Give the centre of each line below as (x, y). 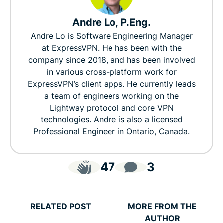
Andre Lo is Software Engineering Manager (111, 36)
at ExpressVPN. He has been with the (111, 48)
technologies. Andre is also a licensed (111, 120)
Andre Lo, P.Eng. (111, 23)
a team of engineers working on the (111, 96)
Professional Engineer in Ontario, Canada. (111, 132)
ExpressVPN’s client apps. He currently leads (111, 84)
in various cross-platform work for (111, 72)
